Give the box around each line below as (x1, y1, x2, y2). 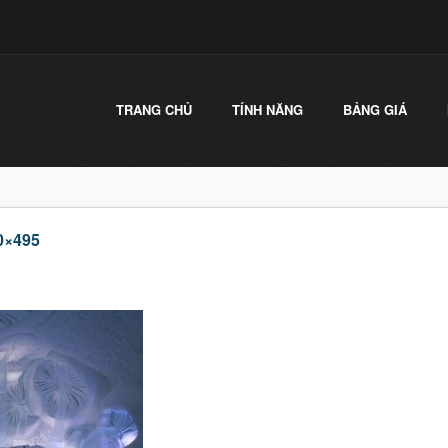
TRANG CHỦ (116, 100, 192, 119)
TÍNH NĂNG (232, 100, 303, 119)
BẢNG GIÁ (343, 100, 407, 119)
